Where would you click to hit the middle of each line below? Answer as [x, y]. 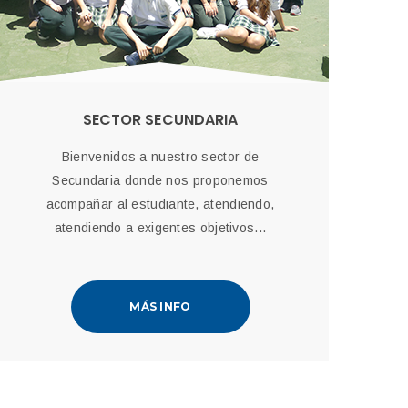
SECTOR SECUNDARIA [160, 120]
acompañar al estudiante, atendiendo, [160, 204]
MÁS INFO [160, 306]
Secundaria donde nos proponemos [160, 180]
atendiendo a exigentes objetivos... [160, 228]
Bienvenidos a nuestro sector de [160, 157]
